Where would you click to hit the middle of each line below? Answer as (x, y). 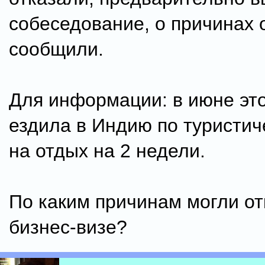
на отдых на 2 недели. (107, 151)
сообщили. (56, 49)
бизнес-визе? (68, 227)
